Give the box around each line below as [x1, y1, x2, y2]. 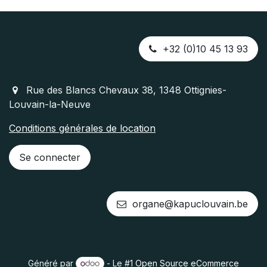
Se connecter [19, 151, 80, 163]
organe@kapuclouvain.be [126, 198, 248, 210]
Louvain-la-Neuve [9, 98, 91, 110]
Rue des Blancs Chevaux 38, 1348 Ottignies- [26, 84, 226, 96]
